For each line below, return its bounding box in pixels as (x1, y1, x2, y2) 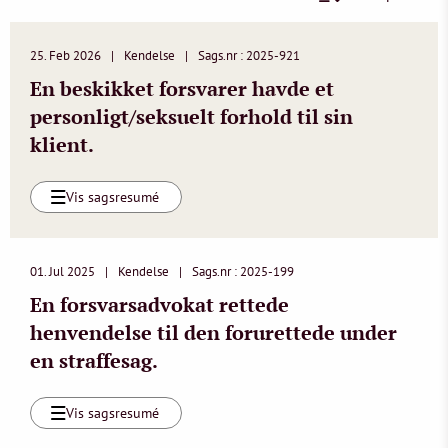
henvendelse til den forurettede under (30, 319, 397, 346)
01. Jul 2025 (30, 263, 95, 280)
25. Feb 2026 (30, 47, 101, 64)
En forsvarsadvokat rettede (30, 291, 289, 318)
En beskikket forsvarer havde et (30, 75, 334, 102)
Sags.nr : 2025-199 (192, 263, 294, 280)
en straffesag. (30, 347, 158, 374)
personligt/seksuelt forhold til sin (30, 103, 353, 130)
